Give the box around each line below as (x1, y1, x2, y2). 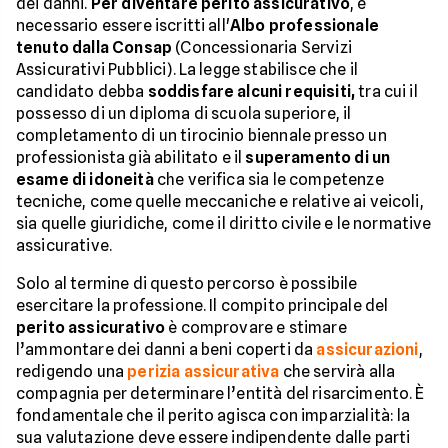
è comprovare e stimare (165, 318, 347, 337)
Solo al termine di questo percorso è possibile (16, 274, 358, 293)
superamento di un (245, 148, 391, 167)
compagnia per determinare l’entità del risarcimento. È (16, 384, 425, 403)
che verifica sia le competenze (153, 170, 384, 189)
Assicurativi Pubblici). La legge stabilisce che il (16, 60, 359, 79)
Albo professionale (229, 16, 379, 35)
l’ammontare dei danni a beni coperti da (16, 340, 317, 359)
